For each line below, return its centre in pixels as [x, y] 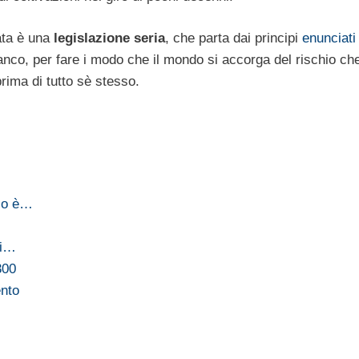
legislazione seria [107, 38]
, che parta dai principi [234, 38]
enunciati [329, 38]
